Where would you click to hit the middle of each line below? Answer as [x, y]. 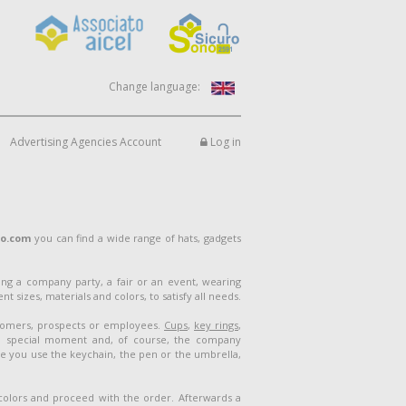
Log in [224, 142]
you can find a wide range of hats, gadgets [136, 238]
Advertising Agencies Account [86, 142]
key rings [216, 325]
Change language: [155, 87]
